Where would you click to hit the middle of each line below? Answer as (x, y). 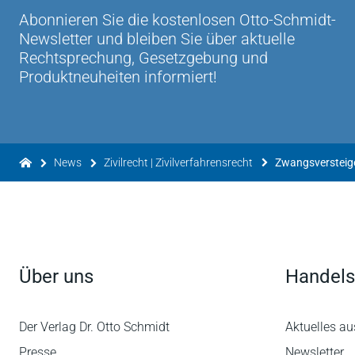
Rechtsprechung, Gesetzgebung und (143, 58)
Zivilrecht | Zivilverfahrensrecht (178, 162)
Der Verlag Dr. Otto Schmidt (94, 327)
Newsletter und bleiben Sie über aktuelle (157, 39)
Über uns (56, 277)
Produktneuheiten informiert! (118, 77)
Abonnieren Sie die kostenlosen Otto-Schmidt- (177, 20)
